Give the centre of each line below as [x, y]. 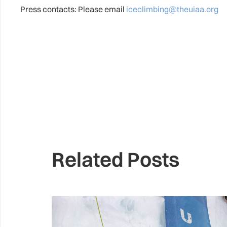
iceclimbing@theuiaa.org [172, 9]
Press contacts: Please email [73, 9]
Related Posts [116, 160]
